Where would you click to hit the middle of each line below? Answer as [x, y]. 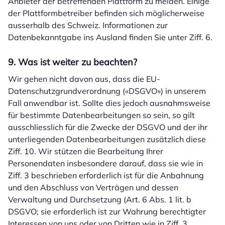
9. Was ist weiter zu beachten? [73, 62]
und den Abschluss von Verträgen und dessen [93, 187]
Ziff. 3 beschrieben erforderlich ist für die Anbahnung [106, 175]
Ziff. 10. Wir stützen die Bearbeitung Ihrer [86, 151]
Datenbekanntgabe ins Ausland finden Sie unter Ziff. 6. [110, 37]
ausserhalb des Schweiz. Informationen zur [88, 25]
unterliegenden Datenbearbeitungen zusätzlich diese [107, 139]
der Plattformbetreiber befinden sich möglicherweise [106, 13]
